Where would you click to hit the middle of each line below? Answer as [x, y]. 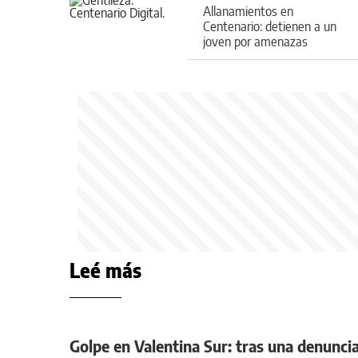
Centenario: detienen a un [270, 26]
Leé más [105, 270]
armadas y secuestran [261, 56]
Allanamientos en [248, 11]
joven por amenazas [255, 41]
